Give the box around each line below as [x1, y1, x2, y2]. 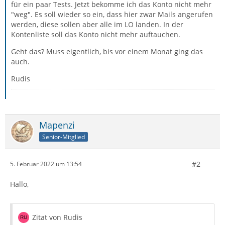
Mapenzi [39, 119, 75, 131]
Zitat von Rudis [32, 212, 82, 222]
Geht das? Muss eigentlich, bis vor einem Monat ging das [11, 46, 203, 56]
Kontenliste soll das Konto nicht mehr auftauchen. [11, 29, 180, 39]
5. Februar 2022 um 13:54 [10, 160, 82, 169]
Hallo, [10, 179, 29, 189]
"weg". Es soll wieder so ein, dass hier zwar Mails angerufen [11, 9, 213, 19]
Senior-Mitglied [42, 132, 85, 141]
